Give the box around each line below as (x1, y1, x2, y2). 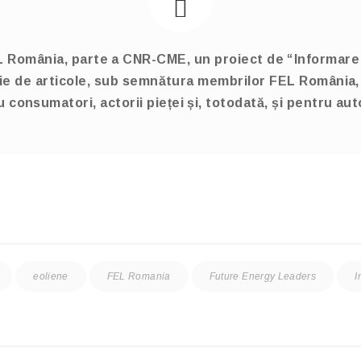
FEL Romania (106, 271, 171, 282)
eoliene (33, 271, 68, 282)
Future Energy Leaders (209, 271, 317, 282)
